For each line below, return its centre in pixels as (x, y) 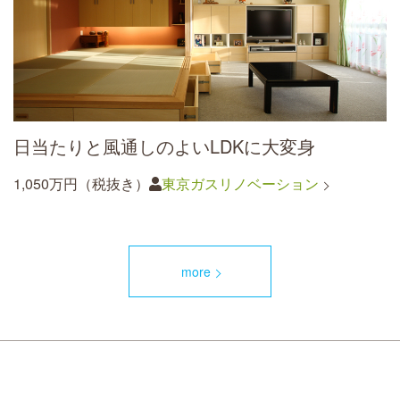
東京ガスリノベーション (240, 184)
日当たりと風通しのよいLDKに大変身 (164, 146)
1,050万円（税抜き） (81, 184)
